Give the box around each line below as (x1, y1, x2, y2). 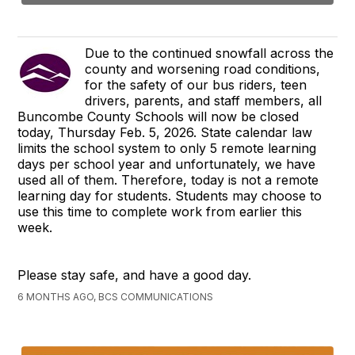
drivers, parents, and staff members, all (85, 93, 323, 109)
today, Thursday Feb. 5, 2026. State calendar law (17, 124, 313, 141)
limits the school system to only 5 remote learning (17, 140, 317, 157)
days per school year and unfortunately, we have (17, 156, 316, 173)
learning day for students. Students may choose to (17, 188, 323, 204)
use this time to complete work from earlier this (17, 204, 303, 220)
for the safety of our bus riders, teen (85, 77, 307, 94)
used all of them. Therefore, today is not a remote (17, 172, 319, 189)
